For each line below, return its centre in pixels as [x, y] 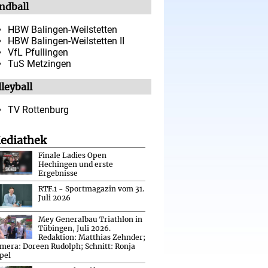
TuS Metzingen [39, 63]
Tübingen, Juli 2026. [74, 228]
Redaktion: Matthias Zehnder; [92, 237]
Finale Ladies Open [72, 155]
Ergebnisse [58, 173]
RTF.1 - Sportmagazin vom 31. [91, 188]
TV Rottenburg [38, 109]
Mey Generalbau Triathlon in [90, 219]
